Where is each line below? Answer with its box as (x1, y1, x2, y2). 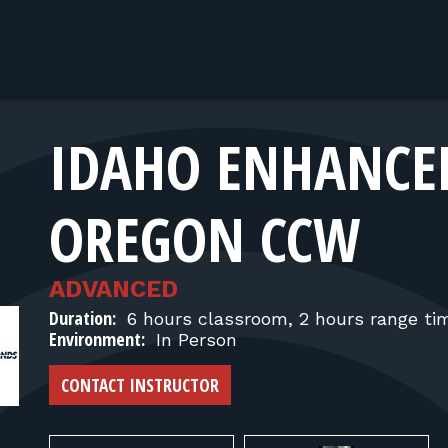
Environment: (49, 327, 145, 351)
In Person (150, 329, 237, 350)
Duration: (49, 306, 116, 330)
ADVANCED (49, 275, 178, 303)
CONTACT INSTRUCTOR (61, 373, 219, 397)
